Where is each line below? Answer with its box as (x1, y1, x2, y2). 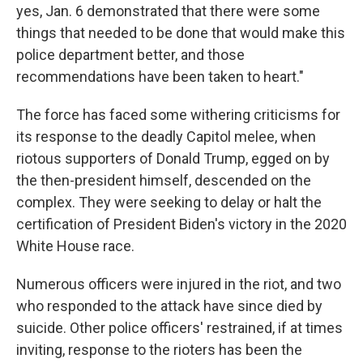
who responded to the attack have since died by (16, 297, 322, 314)
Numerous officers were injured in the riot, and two (16, 275, 341, 293)
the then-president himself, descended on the (16, 172, 311, 189)
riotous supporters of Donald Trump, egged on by (16, 150, 330, 167)
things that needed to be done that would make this (16, 24, 345, 41)
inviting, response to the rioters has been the (16, 341, 302, 358)
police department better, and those (16, 46, 245, 63)
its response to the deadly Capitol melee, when (16, 128, 316, 145)
